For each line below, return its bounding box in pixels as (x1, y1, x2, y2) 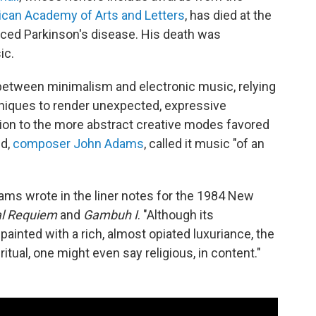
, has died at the (185, 8, 272, 23)
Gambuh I (83, 207, 138, 222)
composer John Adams (13, 136, 144, 151)
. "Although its (138, 207, 214, 222)
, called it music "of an (144, 136, 265, 151)
